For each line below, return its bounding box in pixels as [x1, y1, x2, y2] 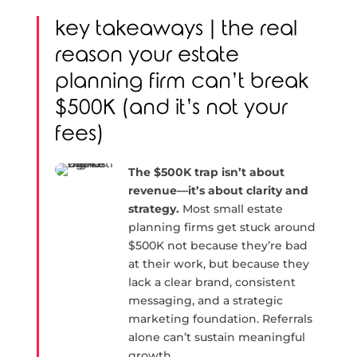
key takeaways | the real [54, 18, 297, 41]
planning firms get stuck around [128, 220, 316, 234]
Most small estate [179, 202, 284, 216]
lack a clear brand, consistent [128, 275, 296, 289]
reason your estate [54, 44, 239, 67]
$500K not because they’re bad [128, 238, 308, 253]
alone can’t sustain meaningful [128, 330, 306, 344]
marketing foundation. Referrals [128, 312, 313, 326]
